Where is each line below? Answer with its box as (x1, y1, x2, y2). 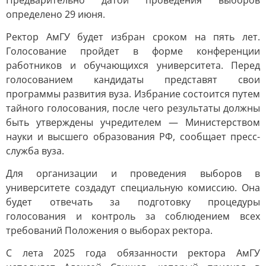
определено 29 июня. (6, 8, 105, 21)
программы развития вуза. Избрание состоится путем (6, 87, 260, 100)
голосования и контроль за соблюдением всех (6, 210, 260, 223)
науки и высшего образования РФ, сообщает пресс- (6, 130, 260, 143)
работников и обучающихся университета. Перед (6, 59, 260, 72)
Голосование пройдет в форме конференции (6, 45, 260, 58)
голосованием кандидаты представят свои (6, 73, 260, 86)
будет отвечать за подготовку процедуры (6, 195, 260, 208)
